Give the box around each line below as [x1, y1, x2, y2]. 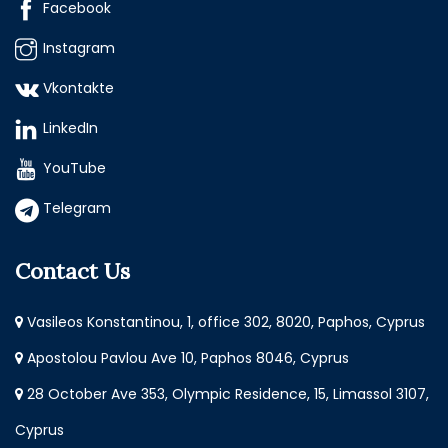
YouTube [43, 158, 106, 179]
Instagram [43, 38, 115, 59]
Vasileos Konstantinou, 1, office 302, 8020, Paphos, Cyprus [23, 312, 425, 333]
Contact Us [15, 257, 130, 286]
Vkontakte [43, 78, 114, 99]
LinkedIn [43, 118, 98, 139]
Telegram [43, 198, 111, 219]
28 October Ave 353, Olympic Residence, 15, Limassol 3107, [23, 384, 429, 405]
